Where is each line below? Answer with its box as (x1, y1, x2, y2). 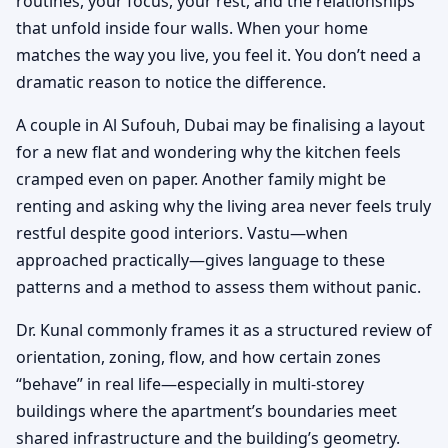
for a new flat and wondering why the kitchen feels (16, 140, 401, 163)
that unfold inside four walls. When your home (16, 16, 368, 39)
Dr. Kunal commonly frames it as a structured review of (16, 318, 432, 341)
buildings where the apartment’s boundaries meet (16, 399, 397, 422)
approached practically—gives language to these (16, 248, 385, 271)
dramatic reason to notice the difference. (16, 70, 326, 93)
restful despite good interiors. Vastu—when (16, 221, 348, 244)
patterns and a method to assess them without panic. (16, 275, 421, 298)
